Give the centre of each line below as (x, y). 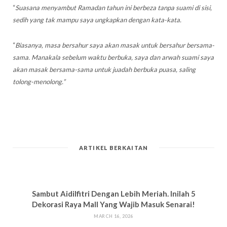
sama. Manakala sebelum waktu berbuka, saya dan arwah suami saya (113, 57)
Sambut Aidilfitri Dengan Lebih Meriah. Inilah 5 (113, 194)
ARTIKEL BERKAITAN (113, 148)
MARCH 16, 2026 (113, 216)
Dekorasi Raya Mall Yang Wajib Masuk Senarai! (113, 204)
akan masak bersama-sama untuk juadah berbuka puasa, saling (104, 69)
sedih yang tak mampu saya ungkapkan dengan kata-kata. (97, 20)
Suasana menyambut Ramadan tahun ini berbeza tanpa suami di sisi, (113, 8)
